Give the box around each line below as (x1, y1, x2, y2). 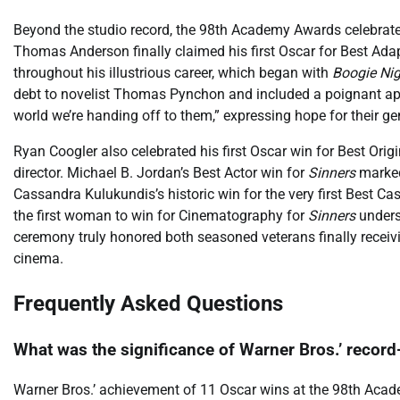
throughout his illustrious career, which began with (13, 64, 332, 82)
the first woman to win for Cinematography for (13, 207, 308, 225)
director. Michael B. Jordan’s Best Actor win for (13, 164, 308, 182)
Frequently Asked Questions (13, 291, 283, 317)
